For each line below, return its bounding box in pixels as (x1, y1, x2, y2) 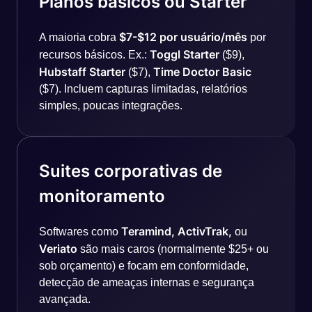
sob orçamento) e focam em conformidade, (39, 260, 249, 272)
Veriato (39, 242, 77, 256)
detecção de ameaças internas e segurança (39, 276, 254, 288)
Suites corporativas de (39, 161, 222, 181)
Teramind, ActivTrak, (121, 224, 232, 238)
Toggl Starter (150, 47, 219, 61)
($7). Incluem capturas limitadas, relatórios (39, 83, 247, 95)
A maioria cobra (39, 31, 119, 43)
